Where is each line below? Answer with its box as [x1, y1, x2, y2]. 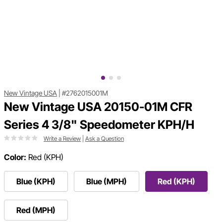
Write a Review [44, 135, 81, 143]
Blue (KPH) [16, 176, 55, 187]
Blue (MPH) [86, 176, 127, 187]
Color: [4, 152, 26, 163]
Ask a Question [85, 135, 124, 143]
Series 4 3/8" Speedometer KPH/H [4, 117, 194, 132]
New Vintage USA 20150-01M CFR [4, 100, 192, 114]
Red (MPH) [16, 205, 55, 216]
